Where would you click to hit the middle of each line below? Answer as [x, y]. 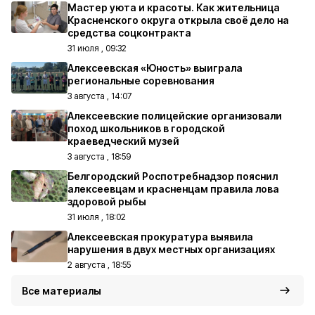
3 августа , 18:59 [99, 156]
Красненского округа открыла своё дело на [178, 20]
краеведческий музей [123, 141]
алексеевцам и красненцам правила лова [173, 189]
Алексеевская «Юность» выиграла [155, 68]
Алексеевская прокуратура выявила [160, 237]
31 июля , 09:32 [97, 48]
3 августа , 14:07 [99, 96]
